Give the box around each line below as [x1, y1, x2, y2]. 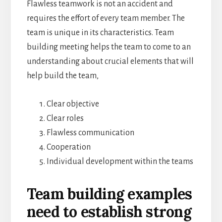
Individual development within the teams [46, 157, 193, 166]
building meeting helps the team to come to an [26, 42, 191, 52]
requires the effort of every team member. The [26, 13, 185, 23]
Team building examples [26, 184, 192, 203]
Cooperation [46, 142, 91, 152]
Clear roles [46, 113, 84, 123]
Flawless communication [46, 128, 134, 137]
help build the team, [26, 71, 99, 80]
